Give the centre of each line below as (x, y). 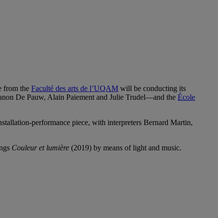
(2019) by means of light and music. (125, 148)
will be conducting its (152, 89)
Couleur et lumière (40, 148)
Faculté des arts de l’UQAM (75, 89)
